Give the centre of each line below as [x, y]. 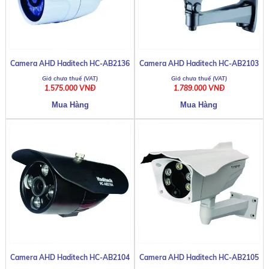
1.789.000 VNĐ [199, 88]
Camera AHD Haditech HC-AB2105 [199, 258]
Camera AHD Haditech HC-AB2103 [199, 63]
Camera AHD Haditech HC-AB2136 [70, 63]
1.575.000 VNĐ [70, 88]
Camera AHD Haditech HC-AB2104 [70, 258]
